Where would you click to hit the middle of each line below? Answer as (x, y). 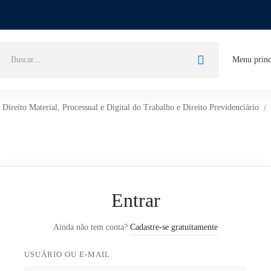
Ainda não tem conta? (92, 227)
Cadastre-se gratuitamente (174, 227)
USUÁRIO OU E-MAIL (67, 254)
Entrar (135, 200)
